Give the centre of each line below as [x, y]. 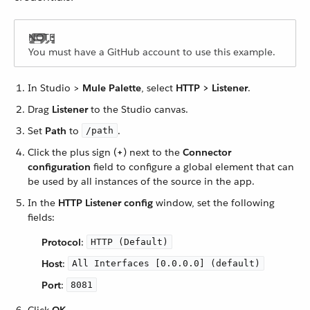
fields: [41, 217]
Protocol [61, 242]
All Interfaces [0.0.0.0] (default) [166, 263]
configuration [59, 167]
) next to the [153, 152]
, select [158, 88]
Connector [207, 152]
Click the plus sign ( [72, 152]
